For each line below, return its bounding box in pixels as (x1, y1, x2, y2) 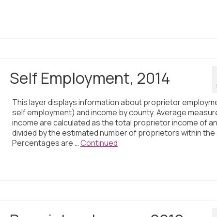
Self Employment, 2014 (9, 67, 170, 89)
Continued (80, 138, 118, 149)
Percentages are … (12, 138, 80, 149)
